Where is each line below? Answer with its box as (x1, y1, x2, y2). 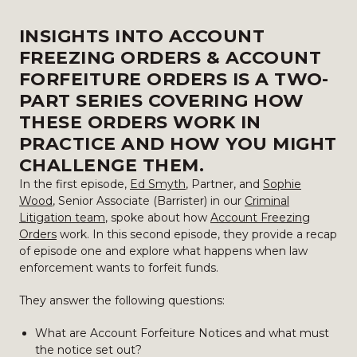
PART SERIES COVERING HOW (19, 90, 304, 112)
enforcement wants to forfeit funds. (19, 261, 218, 275)
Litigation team (19, 210, 105, 225)
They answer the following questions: (19, 293, 225, 308)
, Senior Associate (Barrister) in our (53, 194, 245, 208)
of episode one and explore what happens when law (19, 244, 308, 258)
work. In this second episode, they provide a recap (57, 227, 337, 241)
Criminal (245, 194, 289, 208)
